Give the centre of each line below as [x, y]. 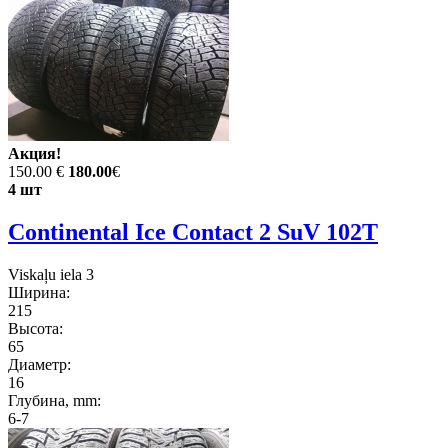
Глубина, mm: [54, 400]
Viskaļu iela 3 [51, 274]
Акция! [34, 153]
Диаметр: [39, 364]
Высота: [35, 328]
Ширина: [39, 292]
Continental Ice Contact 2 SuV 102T [193, 231]
